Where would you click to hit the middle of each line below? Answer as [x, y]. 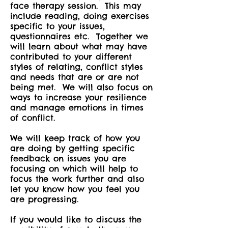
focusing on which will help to [74, 168]
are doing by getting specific [73, 148]
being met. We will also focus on [81, 87]
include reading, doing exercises [80, 16]
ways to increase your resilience [78, 97]
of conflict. [33, 118]
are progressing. [44, 199]
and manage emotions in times [77, 107]
